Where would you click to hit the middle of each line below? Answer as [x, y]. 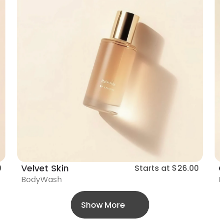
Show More [103, 205]
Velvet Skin [45, 168]
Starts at [152, 168]
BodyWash [41, 180]
